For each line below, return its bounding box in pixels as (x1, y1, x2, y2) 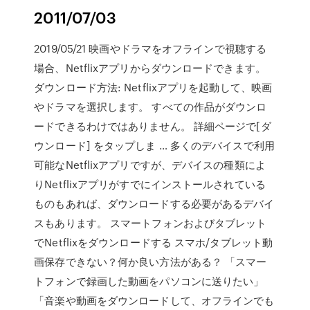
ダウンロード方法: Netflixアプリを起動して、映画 (34, 80, 273, 95)
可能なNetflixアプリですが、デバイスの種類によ (34, 157, 266, 172)
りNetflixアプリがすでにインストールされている (34, 176, 266, 192)
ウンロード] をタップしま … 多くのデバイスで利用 (34, 138, 275, 153)
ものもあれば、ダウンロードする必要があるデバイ (34, 196, 275, 211)
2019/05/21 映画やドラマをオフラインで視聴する (34, 41, 267, 56)
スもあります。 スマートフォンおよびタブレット (34, 215, 267, 230)
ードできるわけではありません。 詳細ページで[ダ (34, 118, 271, 134)
